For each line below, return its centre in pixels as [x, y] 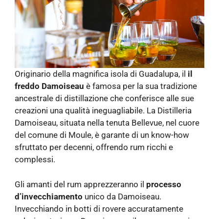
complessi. [35, 160]
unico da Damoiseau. [122, 196]
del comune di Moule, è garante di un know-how [102, 135]
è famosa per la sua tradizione [141, 86]
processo [164, 184]
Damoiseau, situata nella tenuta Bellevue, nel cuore [107, 123]
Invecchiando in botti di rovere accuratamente [99, 208]
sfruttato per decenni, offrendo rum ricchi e [94, 147]
